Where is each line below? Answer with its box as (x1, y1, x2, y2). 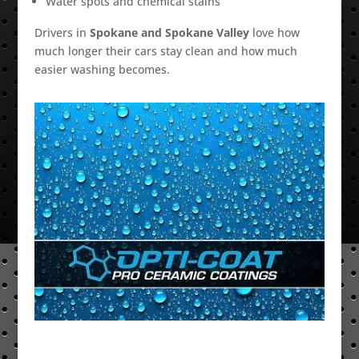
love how (248, 25, 300, 40)
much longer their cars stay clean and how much (34, 43, 297, 58)
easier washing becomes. (34, 62, 170, 77)
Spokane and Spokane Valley (89, 25, 249, 40)
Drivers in (34, 25, 90, 40)
